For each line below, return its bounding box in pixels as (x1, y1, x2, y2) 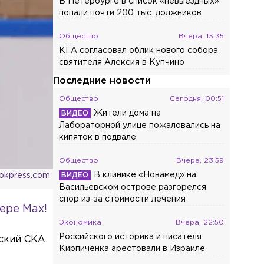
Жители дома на (94, 110, 161, 117)
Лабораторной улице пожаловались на (59, 122, 221, 129)
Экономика (59, 219, 102, 226)
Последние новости (53, 77, 151, 85)
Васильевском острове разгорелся (59, 184, 207, 191)
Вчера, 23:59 (176, 157, 225, 164)
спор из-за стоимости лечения (59, 196, 186, 203)
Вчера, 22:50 (176, 219, 225, 226)
